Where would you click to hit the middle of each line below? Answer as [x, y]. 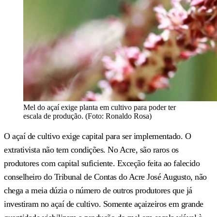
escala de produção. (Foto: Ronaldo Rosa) [87, 116]
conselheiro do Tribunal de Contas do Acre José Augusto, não [105, 177]
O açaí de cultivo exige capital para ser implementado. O [97, 136]
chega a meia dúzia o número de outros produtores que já [98, 190]
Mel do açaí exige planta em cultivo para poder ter [100, 107]
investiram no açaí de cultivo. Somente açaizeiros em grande [104, 204]
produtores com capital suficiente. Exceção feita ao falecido [102, 163]
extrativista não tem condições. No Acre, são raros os [91, 149]
